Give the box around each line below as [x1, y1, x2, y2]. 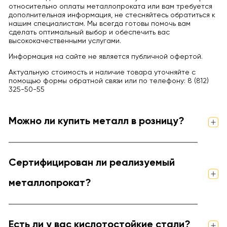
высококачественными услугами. [8, 37, 121, 45]
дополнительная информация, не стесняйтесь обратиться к [8, 12, 215, 19]
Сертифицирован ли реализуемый [8, 158, 175, 169]
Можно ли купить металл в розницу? [8, 117, 184, 127]
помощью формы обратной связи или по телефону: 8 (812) [8, 78, 209, 85]
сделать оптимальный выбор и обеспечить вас [8, 29, 170, 36]
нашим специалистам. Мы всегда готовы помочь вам [8, 20, 191, 28]
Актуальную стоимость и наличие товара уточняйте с [8, 69, 196, 77]
